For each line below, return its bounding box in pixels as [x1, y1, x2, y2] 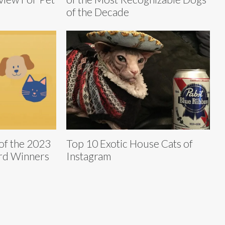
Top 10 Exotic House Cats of [66, 137, 193, 150]
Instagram [66, 150, 111, 163]
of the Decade [66, 5, 129, 18]
